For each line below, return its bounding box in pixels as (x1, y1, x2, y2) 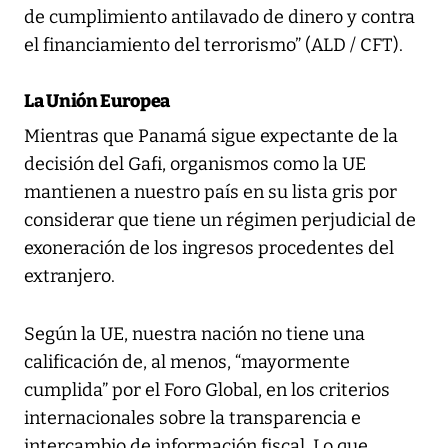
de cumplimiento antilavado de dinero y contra (24, 5, 415, 28)
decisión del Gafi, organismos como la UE (24, 152, 366, 175)
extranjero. (24, 264, 115, 287)
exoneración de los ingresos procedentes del (24, 236, 394, 259)
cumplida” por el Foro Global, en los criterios (24, 378, 390, 401)
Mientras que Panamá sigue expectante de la (24, 124, 398, 147)
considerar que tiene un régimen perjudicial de (24, 208, 416, 231)
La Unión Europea (24, 89, 171, 112)
